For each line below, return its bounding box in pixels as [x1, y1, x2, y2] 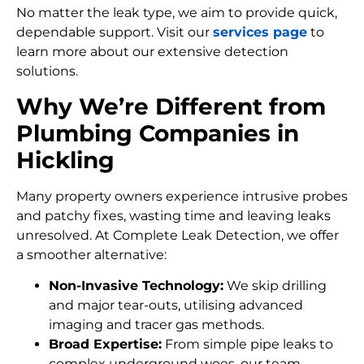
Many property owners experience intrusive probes [16, 188, 348, 204]
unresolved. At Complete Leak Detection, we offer [16, 227, 339, 243]
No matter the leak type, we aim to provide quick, [16, 5, 337, 21]
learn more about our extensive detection [16, 44, 288, 60]
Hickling [16, 145, 115, 174]
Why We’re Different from [16, 92, 326, 120]
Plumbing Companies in [16, 119, 299, 147]
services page [213, 24, 307, 41]
